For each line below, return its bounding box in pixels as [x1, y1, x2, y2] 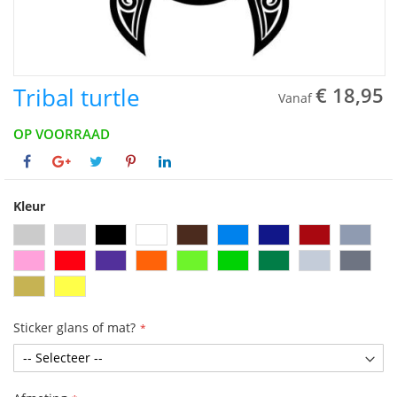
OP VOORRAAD [13, 125, 110, 143]
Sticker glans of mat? [13, 319, 136, 336]
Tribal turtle [13, 82, 140, 113]
